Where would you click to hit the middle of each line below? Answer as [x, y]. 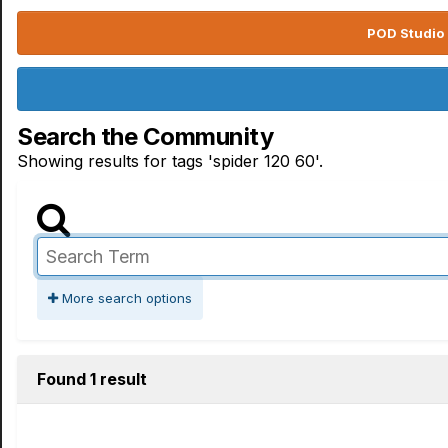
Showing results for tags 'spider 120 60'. [170, 161]
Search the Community [145, 136]
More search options [125, 298]
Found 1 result [92, 379]
